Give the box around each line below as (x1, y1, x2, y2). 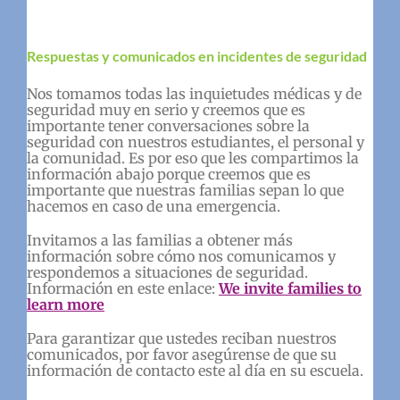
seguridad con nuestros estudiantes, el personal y (26, 133, 364, 152)
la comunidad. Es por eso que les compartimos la (26, 149, 359, 168)
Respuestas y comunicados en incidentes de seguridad (26, 47, 367, 65)
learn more (26, 296, 104, 314)
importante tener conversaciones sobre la (26, 117, 310, 136)
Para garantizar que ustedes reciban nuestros (26, 329, 337, 348)
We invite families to (218, 279, 362, 298)
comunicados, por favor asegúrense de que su (26, 346, 337, 364)
